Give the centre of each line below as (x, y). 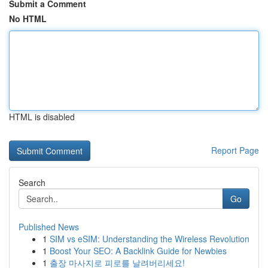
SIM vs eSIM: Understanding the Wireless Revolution (150, 239)
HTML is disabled (42, 117)
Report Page (235, 150)
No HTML (28, 19)
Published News (49, 227)
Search (32, 182)
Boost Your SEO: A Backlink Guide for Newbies (138, 251)
